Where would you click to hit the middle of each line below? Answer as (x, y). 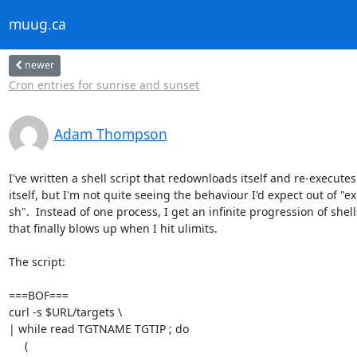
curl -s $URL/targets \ (65, 312)
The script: (37, 261)
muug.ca (37, 24)
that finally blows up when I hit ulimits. (113, 228)
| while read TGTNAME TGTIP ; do (98, 328)
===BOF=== (38, 295)
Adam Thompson (110, 133)
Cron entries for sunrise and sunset (104, 84)
